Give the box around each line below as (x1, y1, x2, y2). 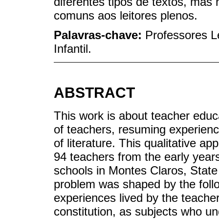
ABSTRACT (54, 85, 135, 101)
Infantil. (54, 42, 91, 56)
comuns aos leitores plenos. (54, 8, 197, 22)
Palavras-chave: (54, 28, 145, 42)
